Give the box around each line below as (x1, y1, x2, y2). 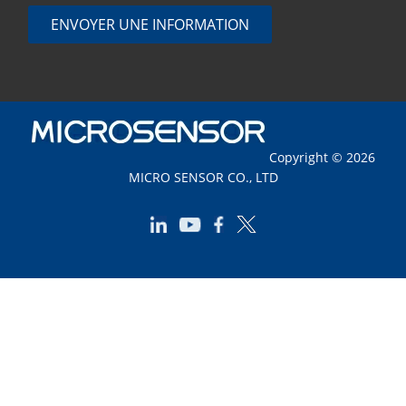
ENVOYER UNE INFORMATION (51, 14, 250, 34)
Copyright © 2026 (265, 148, 375, 166)
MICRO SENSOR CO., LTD (128, 168, 278, 186)
